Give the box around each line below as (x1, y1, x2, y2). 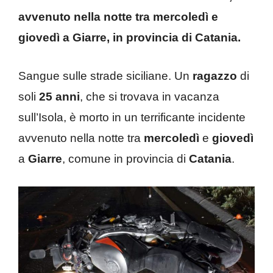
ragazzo (193, 69, 237, 82)
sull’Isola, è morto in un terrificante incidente (18, 110, 246, 124)
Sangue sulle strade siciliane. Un (18, 69, 193, 82)
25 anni (39, 90, 80, 103)
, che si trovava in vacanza (80, 90, 219, 103)
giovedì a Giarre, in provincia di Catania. (18, 31, 241, 44)
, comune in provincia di (62, 152, 189, 165)
